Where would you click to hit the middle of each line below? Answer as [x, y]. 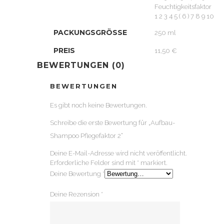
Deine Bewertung [76, 174]
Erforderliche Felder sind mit [93, 163]
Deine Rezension [75, 194]
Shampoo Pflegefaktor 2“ [86, 136]
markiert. [153, 163]
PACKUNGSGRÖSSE [88, 32]
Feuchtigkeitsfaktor [183, 7]
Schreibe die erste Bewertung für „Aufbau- [112, 123]
